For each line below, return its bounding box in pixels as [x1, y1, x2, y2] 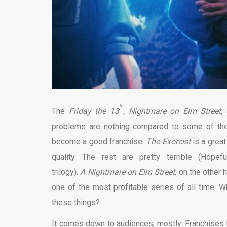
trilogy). [52, 167, 81, 177]
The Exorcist [146, 136, 193, 146]
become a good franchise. [52, 136, 146, 146]
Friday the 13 [68, 106, 119, 116]
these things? [52, 197, 100, 207]
